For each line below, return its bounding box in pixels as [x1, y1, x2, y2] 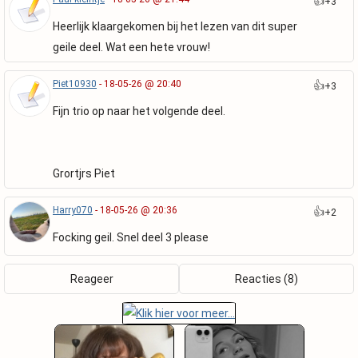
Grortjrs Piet [53, 167, 115, 180]
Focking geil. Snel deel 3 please [53, 231, 209, 244]
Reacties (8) [235, 272, 298, 285]
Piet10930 [53, 78, 97, 89]
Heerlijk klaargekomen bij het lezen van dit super [53, 20, 297, 33]
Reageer [70, 272, 113, 285]
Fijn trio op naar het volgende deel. [53, 105, 225, 117]
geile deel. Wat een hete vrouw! [53, 41, 210, 54]
